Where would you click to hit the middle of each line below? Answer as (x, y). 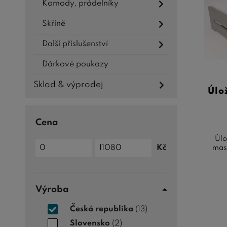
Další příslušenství (75, 44)
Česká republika (102, 209)
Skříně (54, 24)
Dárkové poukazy (75, 65)
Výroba (52, 190)
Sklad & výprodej (68, 85)
